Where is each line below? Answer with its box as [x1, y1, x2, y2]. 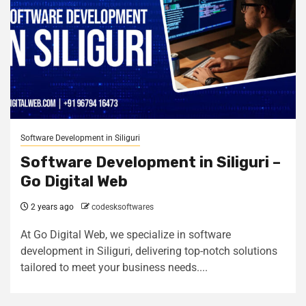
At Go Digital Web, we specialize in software [20, 228, 231, 241]
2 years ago [29, 202, 74, 212]
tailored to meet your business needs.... [20, 261, 208, 274]
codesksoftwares [92, 202, 154, 212]
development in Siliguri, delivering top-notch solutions [20, 245, 277, 258]
